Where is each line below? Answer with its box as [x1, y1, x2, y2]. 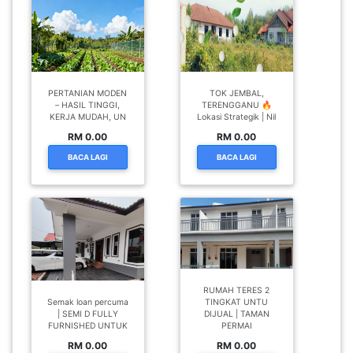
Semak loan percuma [46, 296, 128, 307]
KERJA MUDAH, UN [49, 111, 126, 122]
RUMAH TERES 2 [203, 284, 270, 295]
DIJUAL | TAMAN [203, 308, 269, 319]
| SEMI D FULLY [57, 308, 118, 319]
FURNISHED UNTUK [47, 320, 128, 331]
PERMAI [221, 320, 252, 331]
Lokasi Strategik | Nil [197, 111, 277, 122]
